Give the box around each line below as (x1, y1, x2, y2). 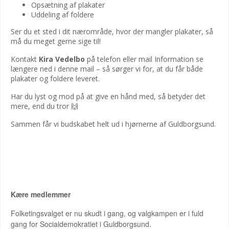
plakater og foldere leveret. (11, 74, 100, 83)
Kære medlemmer (11, 189, 71, 199)
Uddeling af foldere (31, 10, 94, 19)
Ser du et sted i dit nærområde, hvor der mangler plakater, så (11, 27, 213, 36)
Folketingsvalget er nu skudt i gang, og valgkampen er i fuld (11, 208, 203, 218)
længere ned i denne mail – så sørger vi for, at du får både (11, 64, 203, 74)
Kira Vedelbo (39, 54, 85, 64)
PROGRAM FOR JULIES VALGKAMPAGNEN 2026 (11, 157, 203, 169)
